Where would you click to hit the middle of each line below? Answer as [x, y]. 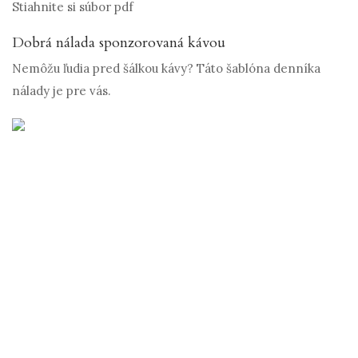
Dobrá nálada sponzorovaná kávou [119, 43]
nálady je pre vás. [62, 91]
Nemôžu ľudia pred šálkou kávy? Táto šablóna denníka [166, 69]
